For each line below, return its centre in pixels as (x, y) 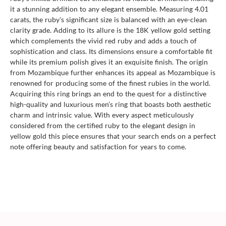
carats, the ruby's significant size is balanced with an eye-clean (108, 19)
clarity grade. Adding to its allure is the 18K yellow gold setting (110, 30)
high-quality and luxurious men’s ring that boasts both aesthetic (111, 104)
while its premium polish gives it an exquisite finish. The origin (109, 62)
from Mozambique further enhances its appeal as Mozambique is (113, 72)
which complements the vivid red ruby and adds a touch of (103, 40)
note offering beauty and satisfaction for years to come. (98, 146)
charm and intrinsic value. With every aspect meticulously (102, 115)
